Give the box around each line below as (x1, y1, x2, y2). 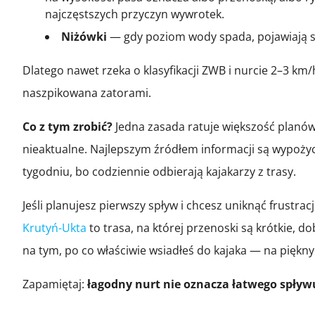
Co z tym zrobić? (22, 118, 112, 134)
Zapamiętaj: (22, 276, 87, 292)
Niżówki (61, 28, 107, 44)
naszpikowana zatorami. (22, 84, 151, 101)
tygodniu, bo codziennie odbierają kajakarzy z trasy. (22, 163, 296, 179)
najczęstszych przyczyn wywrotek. (45, 6, 224, 22)
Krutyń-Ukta (22, 219, 86, 236)
